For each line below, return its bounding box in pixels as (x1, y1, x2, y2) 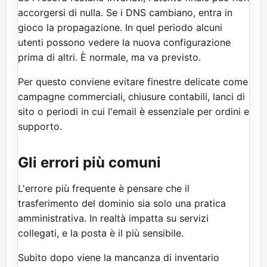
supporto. (18, 120, 62, 132)
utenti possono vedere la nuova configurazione (18, 36, 231, 48)
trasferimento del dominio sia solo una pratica (18, 197, 226, 209)
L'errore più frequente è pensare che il (18, 182, 190, 194)
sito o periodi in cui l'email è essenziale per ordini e (18, 105, 249, 117)
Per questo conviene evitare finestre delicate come (18, 75, 248, 88)
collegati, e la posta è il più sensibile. (18, 226, 184, 239)
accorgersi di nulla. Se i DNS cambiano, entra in (18, 6, 232, 18)
